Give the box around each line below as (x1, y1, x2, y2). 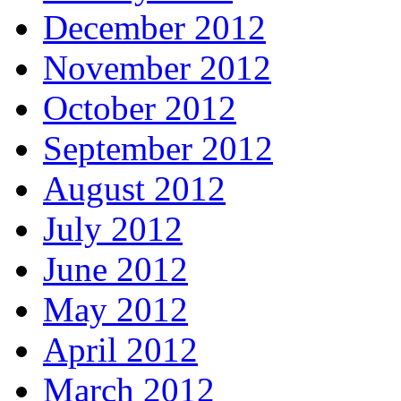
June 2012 (43, 250, 188, 289)
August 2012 (43, 169, 226, 209)
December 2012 (43, 8, 266, 47)
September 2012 (43, 129, 273, 168)
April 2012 (43, 330, 198, 370)
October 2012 (43, 89, 236, 128)
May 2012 (43, 290, 188, 329)
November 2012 (43, 48, 271, 88)
